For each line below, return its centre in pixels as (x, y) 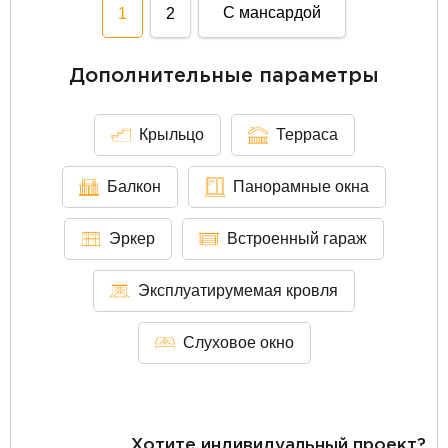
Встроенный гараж (297, 238)
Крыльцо (171, 134)
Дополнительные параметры (224, 75)
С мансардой (272, 13)
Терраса (306, 134)
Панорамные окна (301, 186)
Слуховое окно (238, 342)
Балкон (134, 186)
